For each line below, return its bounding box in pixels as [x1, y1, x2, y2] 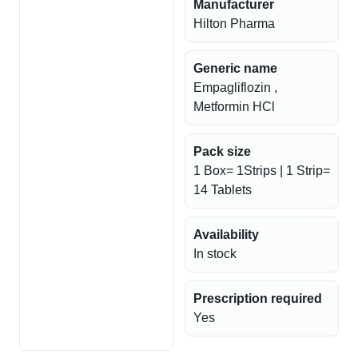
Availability [193, 228, 259, 241]
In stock [193, 247, 237, 261]
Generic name [193, 62, 277, 75]
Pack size [193, 145, 251, 158]
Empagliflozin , [193, 81, 277, 94]
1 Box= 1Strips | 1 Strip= [193, 164, 330, 177]
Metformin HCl [193, 100, 275, 113]
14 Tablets [193, 183, 252, 197]
